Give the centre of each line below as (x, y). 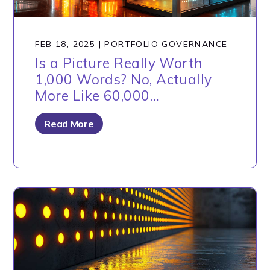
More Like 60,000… (97, 95)
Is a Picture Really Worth (119, 63)
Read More (69, 123)
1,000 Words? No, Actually (124, 79)
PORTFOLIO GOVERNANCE (166, 44)
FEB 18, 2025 (65, 44)
